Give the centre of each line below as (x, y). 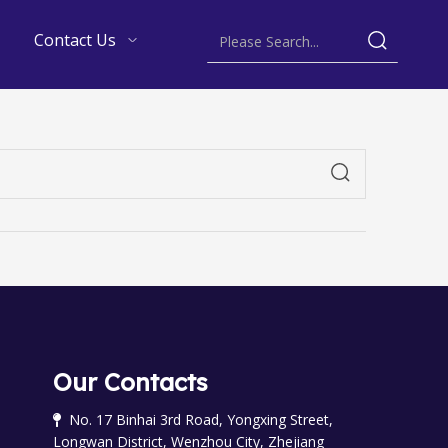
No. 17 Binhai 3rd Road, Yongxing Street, (196, 419)
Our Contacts (130, 382)
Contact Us (74, 40)
